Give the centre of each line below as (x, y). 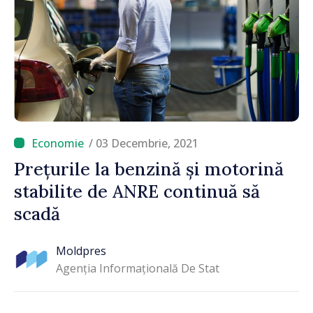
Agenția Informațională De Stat (138, 269)
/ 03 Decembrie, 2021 (144, 143)
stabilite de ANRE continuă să (137, 191)
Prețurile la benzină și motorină (149, 169)
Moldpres (81, 251)
